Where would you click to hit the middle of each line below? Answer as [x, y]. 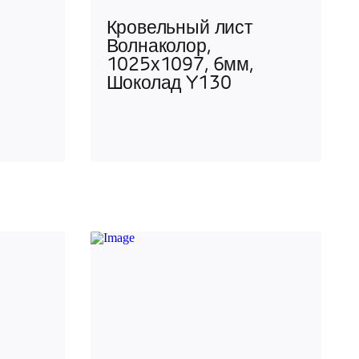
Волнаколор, [158, 47]
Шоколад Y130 [169, 84]
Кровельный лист [179, 29]
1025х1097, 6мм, [179, 66]
